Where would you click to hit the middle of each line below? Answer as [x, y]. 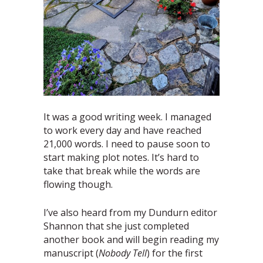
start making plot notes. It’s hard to [121, 158]
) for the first [175, 253]
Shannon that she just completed [116, 226]
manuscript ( [71, 253]
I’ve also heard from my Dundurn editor [130, 213]
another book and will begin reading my [131, 240]
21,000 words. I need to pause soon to [127, 144]
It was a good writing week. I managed [127, 117]
